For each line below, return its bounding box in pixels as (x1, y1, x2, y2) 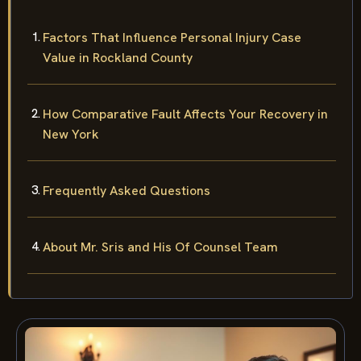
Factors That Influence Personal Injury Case (43, 28, 301, 46)
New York (43, 125, 99, 143)
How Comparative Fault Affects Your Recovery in (43, 105, 328, 122)
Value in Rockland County (43, 48, 193, 66)
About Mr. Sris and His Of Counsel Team (43, 238, 278, 255)
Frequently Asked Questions (43, 181, 210, 199)
